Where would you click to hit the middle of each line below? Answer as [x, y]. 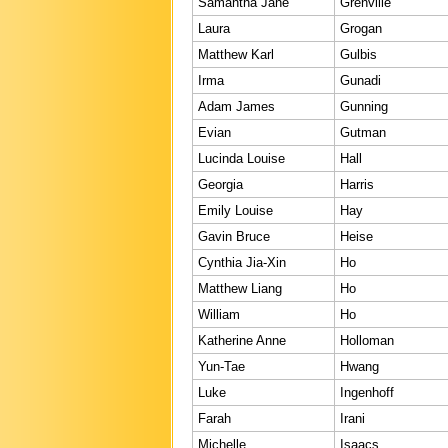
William [219, 314]
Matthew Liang [240, 288]
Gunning [364, 106]
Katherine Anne [242, 340]
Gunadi [360, 80]
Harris [357, 184]
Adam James [236, 106]
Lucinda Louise [241, 158]
